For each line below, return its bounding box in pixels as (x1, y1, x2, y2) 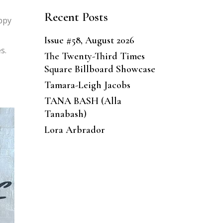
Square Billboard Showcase (44, 63, 155, 75)
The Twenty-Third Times (44, 50, 145, 62)
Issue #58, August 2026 (44, 34, 134, 46)
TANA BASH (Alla (44, 95, 121, 107)
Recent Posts (44, 9, 108, 24)
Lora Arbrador (44, 123, 105, 136)
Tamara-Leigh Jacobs (44, 79, 130, 91)
